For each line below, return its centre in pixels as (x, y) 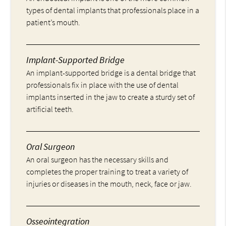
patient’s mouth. (53, 22)
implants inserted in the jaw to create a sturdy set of (111, 97)
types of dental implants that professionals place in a (113, 10)
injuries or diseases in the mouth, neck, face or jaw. (109, 183)
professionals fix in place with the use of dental (103, 84)
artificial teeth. (50, 109)
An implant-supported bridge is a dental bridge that (111, 72)
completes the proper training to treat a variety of (107, 171)
